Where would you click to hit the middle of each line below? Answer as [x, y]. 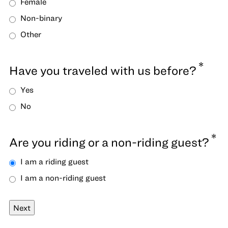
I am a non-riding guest [63, 177]
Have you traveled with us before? [103, 70]
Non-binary [41, 18]
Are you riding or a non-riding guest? [109, 142]
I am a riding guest [54, 161]
